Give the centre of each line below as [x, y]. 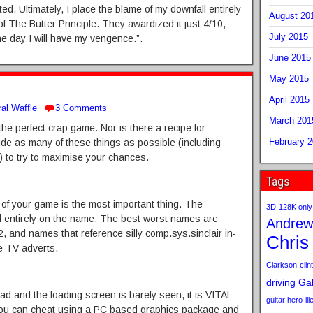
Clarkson [281, 265]
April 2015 [289, 100]
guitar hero [284, 300]
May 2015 [289, 79]
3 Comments [81, 108]
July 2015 [288, 37]
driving [281, 282]
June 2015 [290, 58]
